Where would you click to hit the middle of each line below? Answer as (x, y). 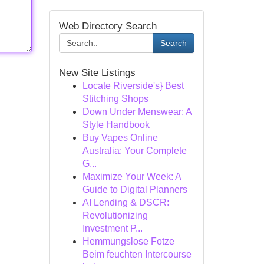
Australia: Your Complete (134, 151)
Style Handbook (116, 125)
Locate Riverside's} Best (133, 86)
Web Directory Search (108, 26)
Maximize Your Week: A (131, 176)
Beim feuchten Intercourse (137, 254)
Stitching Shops (115, 99)
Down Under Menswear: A (137, 112)
